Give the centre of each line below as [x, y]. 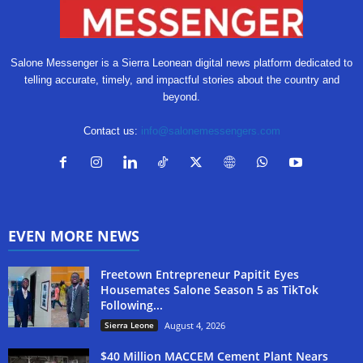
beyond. [181, 97]
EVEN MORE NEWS [74, 236]
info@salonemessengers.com [210, 131]
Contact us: [112, 131]
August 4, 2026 [195, 326]
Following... [132, 305]
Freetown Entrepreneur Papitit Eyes [200, 275]
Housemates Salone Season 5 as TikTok [209, 290]
